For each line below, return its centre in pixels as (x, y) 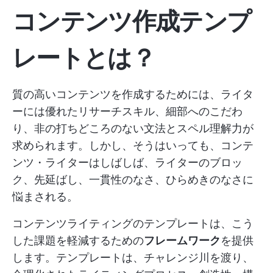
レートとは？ (83, 58)
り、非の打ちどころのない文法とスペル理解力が (133, 128)
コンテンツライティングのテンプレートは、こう (133, 223)
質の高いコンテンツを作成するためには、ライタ (133, 94)
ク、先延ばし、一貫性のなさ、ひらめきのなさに (133, 179)
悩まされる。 (45, 197)
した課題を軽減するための (78, 240)
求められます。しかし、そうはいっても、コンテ (133, 145)
